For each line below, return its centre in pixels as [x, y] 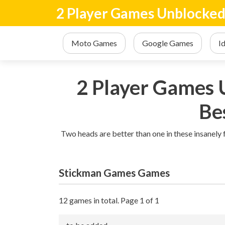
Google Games [168, 43]
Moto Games [94, 43]
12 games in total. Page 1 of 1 [109, 200]
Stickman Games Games [114, 173]
